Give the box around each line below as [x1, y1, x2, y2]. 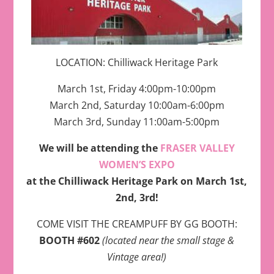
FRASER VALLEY [160, 141, 235, 155]
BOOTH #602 [39, 234, 103, 248]
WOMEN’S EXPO [98, 158, 175, 172]
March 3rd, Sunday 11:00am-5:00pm [54, 115, 220, 129]
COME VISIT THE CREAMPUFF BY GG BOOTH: [36, 217, 237, 231]
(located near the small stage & [102, 234, 235, 248]
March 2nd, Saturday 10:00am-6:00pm [49, 98, 224, 113]
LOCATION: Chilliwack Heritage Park [56, 56, 218, 70]
